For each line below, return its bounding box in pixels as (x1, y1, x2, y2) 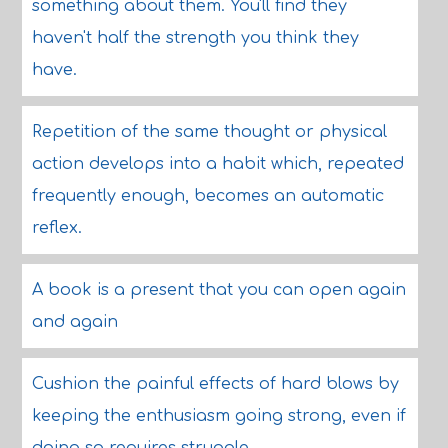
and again (31, 313, 118, 331)
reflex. (31, 219, 82, 237)
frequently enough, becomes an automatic (31, 187, 384, 205)
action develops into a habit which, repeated (31, 155, 404, 173)
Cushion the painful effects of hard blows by (31, 375, 399, 393)
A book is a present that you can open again (31, 281, 406, 299)
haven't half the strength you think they (31, 29, 359, 47)
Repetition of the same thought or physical (31, 123, 387, 141)
